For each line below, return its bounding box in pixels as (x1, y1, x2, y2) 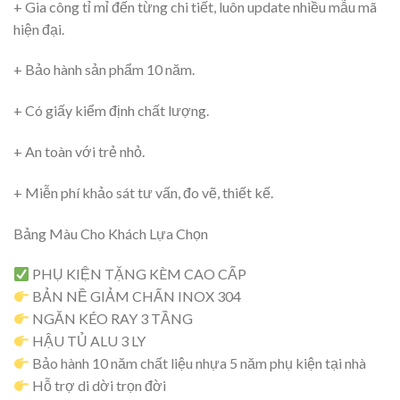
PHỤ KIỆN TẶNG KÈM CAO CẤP (29, 265, 247, 283)
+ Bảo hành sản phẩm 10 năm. (13, 61, 195, 79)
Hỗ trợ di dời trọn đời (29, 377, 167, 395)
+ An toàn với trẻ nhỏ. (13, 143, 145, 161)
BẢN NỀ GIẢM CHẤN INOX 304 (29, 287, 242, 305)
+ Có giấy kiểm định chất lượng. (13, 102, 209, 120)
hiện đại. (13, 20, 64, 37)
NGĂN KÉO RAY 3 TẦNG (29, 310, 194, 328)
